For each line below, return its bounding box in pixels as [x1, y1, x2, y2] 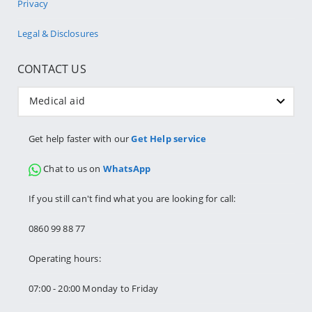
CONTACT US [17, 61, 86, 77]
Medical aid [29, 94, 85, 108]
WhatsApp [102, 162, 151, 175]
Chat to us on [43, 162, 103, 175]
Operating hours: [29, 252, 101, 265]
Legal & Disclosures [17, 27, 99, 40]
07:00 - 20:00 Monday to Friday [29, 282, 159, 295]
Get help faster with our [29, 132, 132, 146]
